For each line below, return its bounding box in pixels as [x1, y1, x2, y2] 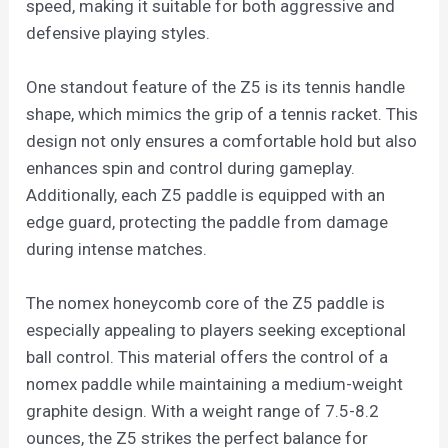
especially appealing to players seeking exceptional [26, 320, 407, 341]
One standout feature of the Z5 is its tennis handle [26, 77, 406, 97]
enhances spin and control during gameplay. [26, 158, 356, 178]
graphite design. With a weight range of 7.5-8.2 [26, 401, 380, 422]
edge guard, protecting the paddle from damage [26, 212, 389, 232]
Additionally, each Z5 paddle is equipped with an [26, 185, 386, 205]
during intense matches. [26, 239, 208, 259]
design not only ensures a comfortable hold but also [26, 131, 418, 151]
